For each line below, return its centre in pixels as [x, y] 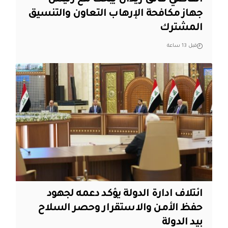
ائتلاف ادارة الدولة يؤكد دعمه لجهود [125, 195]
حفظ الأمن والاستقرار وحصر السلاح [120, 209]
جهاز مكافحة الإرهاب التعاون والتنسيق [116, 14]
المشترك [181, 28]
